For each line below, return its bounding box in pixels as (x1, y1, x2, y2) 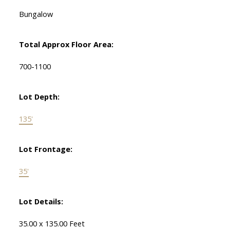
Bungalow (18, 9, 53, 20)
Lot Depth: (18, 91, 60, 102)
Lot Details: (18, 196, 63, 207)
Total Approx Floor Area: (18, 39, 113, 50)
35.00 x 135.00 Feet (18, 218, 85, 229)
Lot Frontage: (18, 144, 72, 155)
